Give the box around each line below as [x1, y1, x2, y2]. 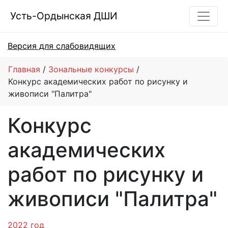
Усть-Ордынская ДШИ [10, 10, 117, 22]
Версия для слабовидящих [8, 41, 116, 51]
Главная [8, 64, 40, 74]
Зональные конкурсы [48, 64, 134, 74]
